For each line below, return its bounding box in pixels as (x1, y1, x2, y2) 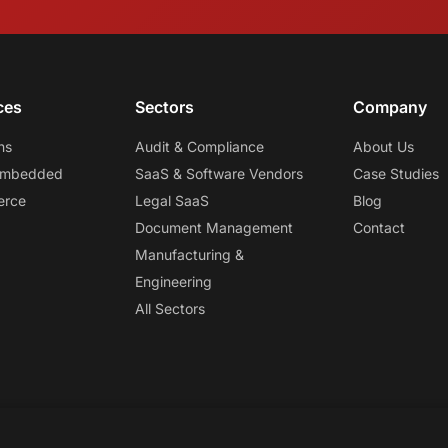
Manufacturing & (134, 246, 244, 263)
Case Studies (353, 165, 440, 182)
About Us (353, 138, 415, 155)
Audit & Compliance (134, 138, 264, 155)
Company (353, 97, 428, 117)
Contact (353, 219, 406, 236)
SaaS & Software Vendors (134, 165, 303, 182)
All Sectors (134, 300, 205, 317)
